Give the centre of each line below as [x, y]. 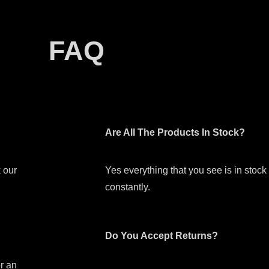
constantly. [127, 187]
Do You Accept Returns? [161, 235]
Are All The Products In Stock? [175, 132]
